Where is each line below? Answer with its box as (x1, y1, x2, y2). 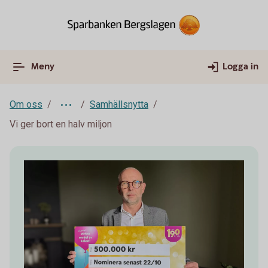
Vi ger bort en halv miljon (10, 118, 112, 130)
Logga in (223, 60, 258, 73)
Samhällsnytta (90, 99, 148, 110)
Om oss (10, 99, 42, 110)
